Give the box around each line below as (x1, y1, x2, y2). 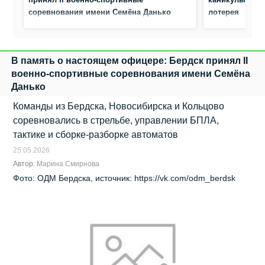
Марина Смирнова (37, 159, 100, 168)
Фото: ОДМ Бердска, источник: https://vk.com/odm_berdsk (13, 173, 236, 183)
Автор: (13, 159, 37, 168)
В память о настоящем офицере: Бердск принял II (11, 55, 248, 66)
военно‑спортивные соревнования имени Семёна (11, 68, 250, 79)
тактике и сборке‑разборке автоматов (13, 129, 179, 140)
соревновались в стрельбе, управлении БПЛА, (13, 115, 219, 125)
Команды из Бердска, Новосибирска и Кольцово (13, 101, 225, 111)
